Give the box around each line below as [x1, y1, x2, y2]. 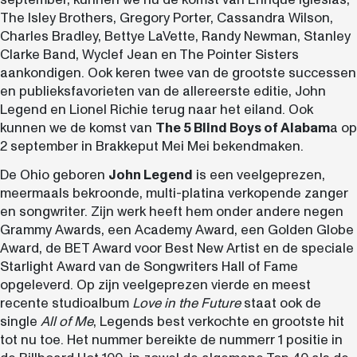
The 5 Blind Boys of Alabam [155, 118, 330, 137]
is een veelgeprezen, [193, 166, 325, 185]
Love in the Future [132, 294, 241, 313]
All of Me [41, 312, 93, 331]
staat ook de [241, 294, 321, 313]
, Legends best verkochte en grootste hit [93, 312, 344, 331]
